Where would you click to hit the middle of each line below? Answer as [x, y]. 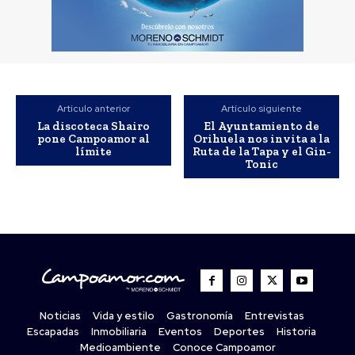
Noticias [60, 315]
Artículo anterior [93, 108]
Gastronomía [199, 315]
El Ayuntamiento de [262, 126]
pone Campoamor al [93, 138]
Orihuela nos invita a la [262, 138]
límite [93, 151]
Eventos [180, 331]
